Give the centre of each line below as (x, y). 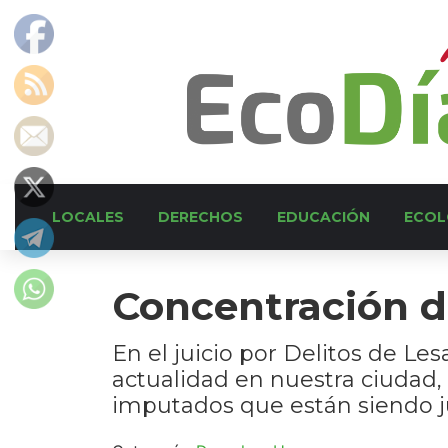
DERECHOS (200, 217)
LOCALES (88, 217)
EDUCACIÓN (323, 217)
